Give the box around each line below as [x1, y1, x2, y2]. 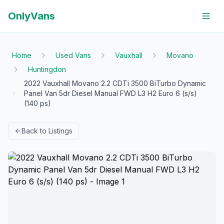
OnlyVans [8, 10, 55, 22]
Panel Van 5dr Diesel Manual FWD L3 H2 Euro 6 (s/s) [23, 89, 197, 97]
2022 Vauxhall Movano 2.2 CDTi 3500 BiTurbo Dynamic [23, 79, 206, 87]
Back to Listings [21, 126, 72, 135]
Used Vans [55, 51, 91, 59]
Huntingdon [28, 65, 66, 73]
